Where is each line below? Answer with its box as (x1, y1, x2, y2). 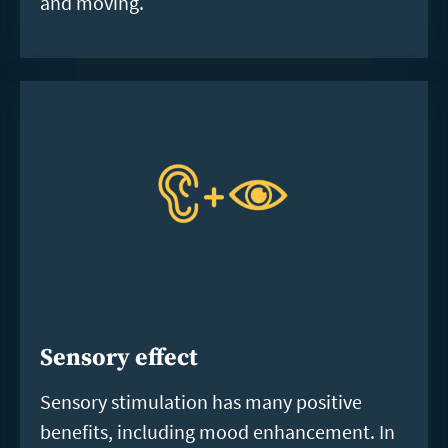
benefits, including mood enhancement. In (40, 418, 395, 444)
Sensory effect (40, 342, 198, 373)
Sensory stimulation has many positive (40, 388, 362, 414)
